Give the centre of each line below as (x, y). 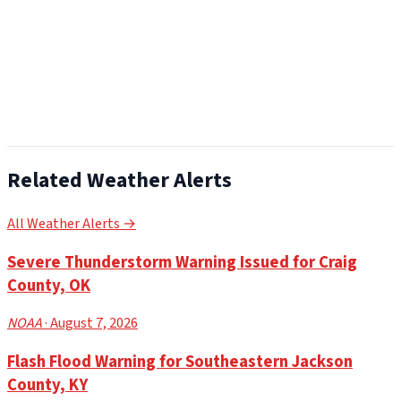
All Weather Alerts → (72, 224)
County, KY (47, 385)
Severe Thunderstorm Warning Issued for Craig (182, 262)
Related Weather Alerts (119, 181)
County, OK (49, 285)
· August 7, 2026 (90, 324)
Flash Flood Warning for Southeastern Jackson (180, 362)
